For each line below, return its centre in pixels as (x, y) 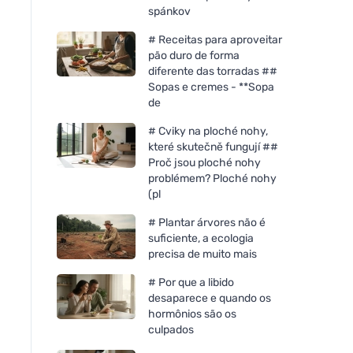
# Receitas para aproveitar (215, 39)
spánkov (169, 11)
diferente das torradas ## (213, 71)
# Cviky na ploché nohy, (208, 131)
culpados (171, 329)
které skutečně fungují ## (213, 147)
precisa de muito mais (203, 254)
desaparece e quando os (210, 298)
